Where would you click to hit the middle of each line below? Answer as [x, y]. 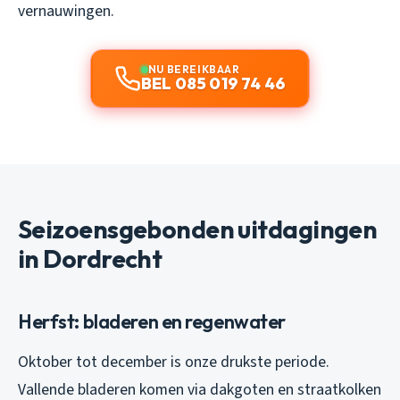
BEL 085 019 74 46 [213, 84]
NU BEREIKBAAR [194, 70]
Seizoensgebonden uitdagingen [198, 229]
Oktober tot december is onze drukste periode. [174, 362]
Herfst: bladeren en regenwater [152, 322]
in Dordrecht [90, 259]
